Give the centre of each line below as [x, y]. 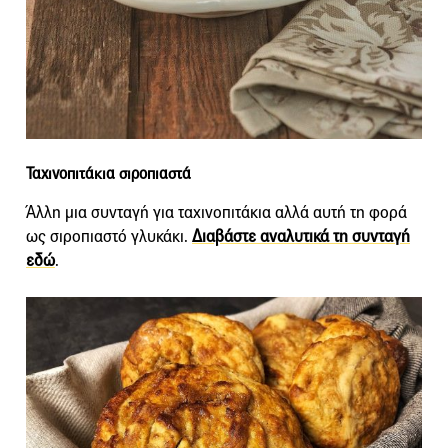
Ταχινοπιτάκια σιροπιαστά [108, 173]
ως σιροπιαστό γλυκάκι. [109, 236]
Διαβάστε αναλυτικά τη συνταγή [301, 236]
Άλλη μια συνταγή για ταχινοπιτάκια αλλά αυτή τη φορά [216, 212]
